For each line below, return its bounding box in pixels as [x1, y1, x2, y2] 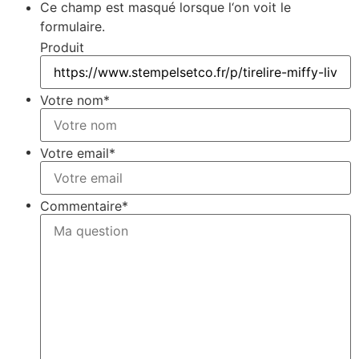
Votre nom [40, 91, 103, 108]
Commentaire [40, 197, 122, 214]
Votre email [40, 144, 109, 161]
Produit [40, 38, 84, 55]
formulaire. [40, 18, 105, 35]
